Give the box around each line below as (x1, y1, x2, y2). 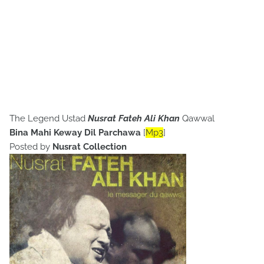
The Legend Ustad (9, 113, 88, 124)
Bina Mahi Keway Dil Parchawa (9, 127, 141, 138)
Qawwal (180, 113, 214, 124)
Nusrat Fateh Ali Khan (88, 113, 180, 124)
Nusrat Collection (52, 141, 129, 152)
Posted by (9, 141, 52, 152)
